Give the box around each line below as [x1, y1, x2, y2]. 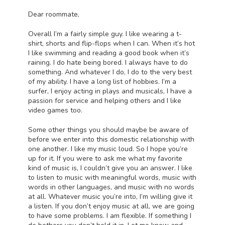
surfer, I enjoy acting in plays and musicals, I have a [28, 86, 192, 96]
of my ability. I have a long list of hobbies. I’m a [28, 76, 176, 86]
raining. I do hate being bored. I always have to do [28, 57, 188, 67]
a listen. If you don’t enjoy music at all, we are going [28, 201, 194, 211]
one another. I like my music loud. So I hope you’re [28, 144, 188, 154]
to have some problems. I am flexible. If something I [28, 210, 191, 220]
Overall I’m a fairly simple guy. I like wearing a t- [28, 29, 182, 39]
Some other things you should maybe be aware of [28, 125, 188, 135]
